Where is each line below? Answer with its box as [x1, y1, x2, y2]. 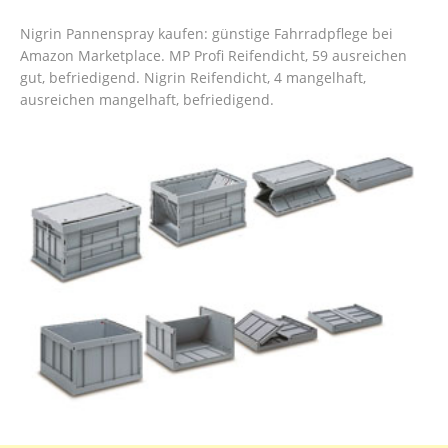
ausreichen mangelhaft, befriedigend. [20, 90, 274, 110]
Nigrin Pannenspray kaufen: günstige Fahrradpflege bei [20, 24, 393, 44]
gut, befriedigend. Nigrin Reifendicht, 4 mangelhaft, [20, 68, 366, 88]
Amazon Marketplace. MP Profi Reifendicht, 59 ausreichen [20, 46, 407, 66]
